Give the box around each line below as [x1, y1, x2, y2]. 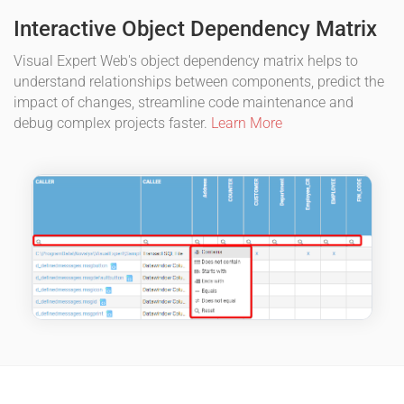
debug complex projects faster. [14, 115, 211, 133]
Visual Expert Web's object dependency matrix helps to [14, 52, 358, 70]
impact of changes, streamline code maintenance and [14, 94, 353, 112]
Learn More [211, 115, 282, 133]
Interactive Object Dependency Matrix [14, 16, 377, 42]
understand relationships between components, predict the [14, 73, 384, 91]
